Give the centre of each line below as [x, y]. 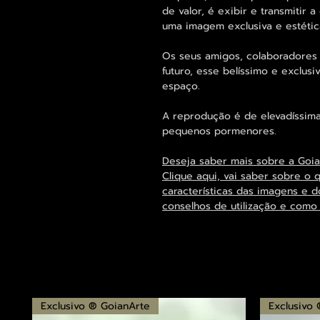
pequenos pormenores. [219, 131]
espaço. [181, 86]
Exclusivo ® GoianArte [95, 306]
